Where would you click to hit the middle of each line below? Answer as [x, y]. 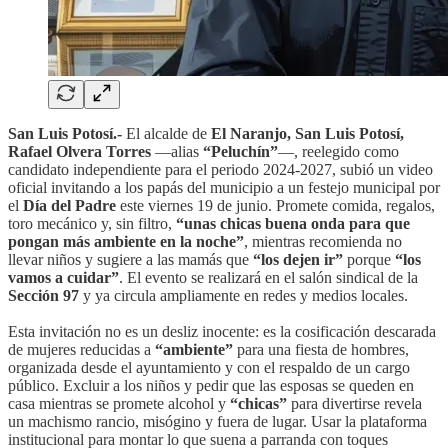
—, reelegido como [338, 151]
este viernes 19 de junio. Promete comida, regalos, [275, 205]
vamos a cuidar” [63, 277]
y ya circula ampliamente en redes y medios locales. [243, 295]
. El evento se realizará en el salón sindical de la [268, 277]
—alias [179, 151]
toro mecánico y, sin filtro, [92, 223]
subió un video [384, 169]
